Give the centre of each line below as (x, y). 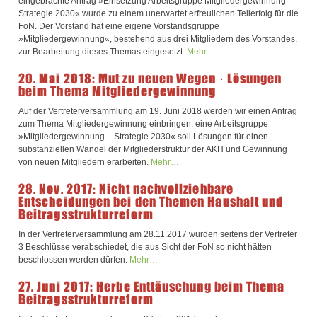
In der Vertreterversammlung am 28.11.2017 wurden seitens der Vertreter (158, 234)
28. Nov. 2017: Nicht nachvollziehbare (126, 189)
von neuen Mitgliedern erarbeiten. (85, 162)
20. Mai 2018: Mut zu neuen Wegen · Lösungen (150, 79)
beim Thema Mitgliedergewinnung (117, 91)
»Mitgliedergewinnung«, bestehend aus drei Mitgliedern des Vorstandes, (158, 39)
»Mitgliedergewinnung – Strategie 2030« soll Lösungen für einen (143, 137)
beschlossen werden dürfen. (74, 260)
